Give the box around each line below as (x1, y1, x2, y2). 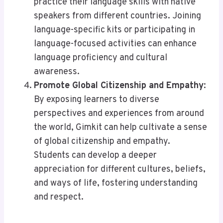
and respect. (34, 192, 84, 204)
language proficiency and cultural (34, 52, 167, 64)
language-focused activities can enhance (34, 38, 197, 50)
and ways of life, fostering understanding (34, 178, 198, 190)
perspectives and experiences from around (34, 108, 204, 120)
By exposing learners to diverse (34, 94, 159, 106)
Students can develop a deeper (34, 150, 157, 162)
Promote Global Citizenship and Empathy (34, 80, 204, 92)
